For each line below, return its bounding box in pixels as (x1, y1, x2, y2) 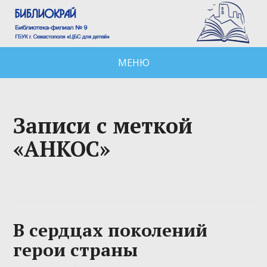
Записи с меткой (13, 111, 193, 139)
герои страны (13, 237, 138, 262)
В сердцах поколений (13, 218, 208, 242)
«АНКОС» (13, 134, 111, 163)
